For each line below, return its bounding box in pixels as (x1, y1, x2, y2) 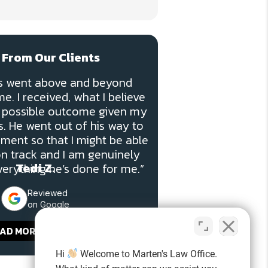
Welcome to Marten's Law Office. (78, 248, 218, 260)
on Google (28, 199, 70, 210)
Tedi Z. (16, 159, 56, 178)
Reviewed (28, 188, 68, 199)
